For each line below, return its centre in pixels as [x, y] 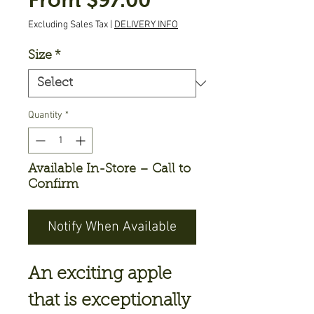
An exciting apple [100, 274]
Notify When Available [112, 227]
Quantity [45, 115]
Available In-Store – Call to [109, 170]
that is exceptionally [109, 301]
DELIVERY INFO [146, 25]
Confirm [53, 185]
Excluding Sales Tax [68, 25]
